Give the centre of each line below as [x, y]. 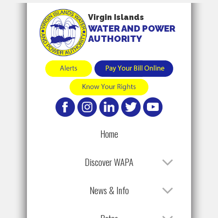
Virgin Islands [116, 17]
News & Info [109, 190]
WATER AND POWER [131, 28]
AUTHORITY [115, 39]
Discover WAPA [109, 162]
